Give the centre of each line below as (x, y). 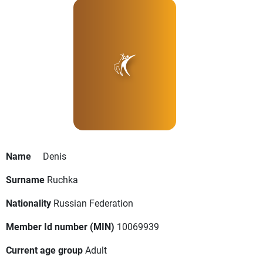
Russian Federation (93, 203)
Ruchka (63, 180)
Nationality (28, 203)
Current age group (44, 250)
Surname (25, 180)
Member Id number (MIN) (60, 227)
